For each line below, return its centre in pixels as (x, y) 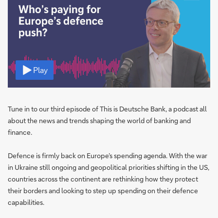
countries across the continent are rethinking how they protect (103, 179)
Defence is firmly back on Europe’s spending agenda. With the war (108, 155)
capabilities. (26, 202)
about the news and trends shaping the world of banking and (99, 120)
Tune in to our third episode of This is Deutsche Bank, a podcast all (107, 109)
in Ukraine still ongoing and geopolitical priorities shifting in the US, (109, 167)
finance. (20, 132)
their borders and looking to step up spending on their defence (103, 191)
